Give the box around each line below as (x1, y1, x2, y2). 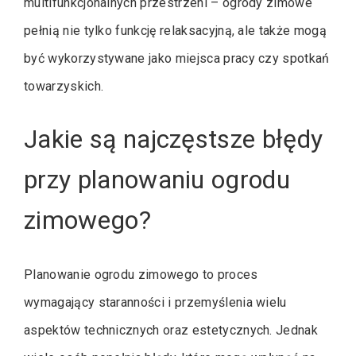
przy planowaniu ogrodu (24, 164, 291, 195)
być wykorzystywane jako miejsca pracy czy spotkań (24, 50, 330, 66)
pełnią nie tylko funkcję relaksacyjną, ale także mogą (24, 22, 327, 38)
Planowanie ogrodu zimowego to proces (24, 267, 258, 283)
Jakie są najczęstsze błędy (24, 123, 323, 154)
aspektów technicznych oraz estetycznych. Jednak (24, 323, 319, 339)
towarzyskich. (24, 78, 104, 94)
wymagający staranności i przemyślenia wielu (24, 295, 287, 311)
